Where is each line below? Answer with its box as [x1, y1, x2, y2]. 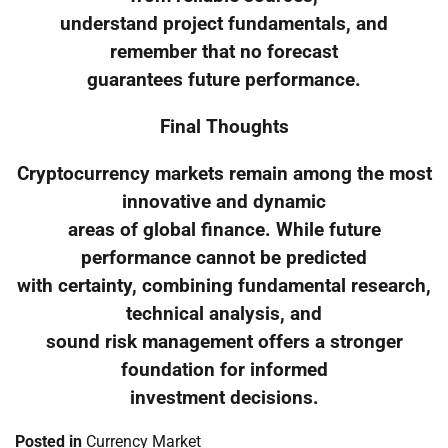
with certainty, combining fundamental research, [17, 274, 431, 297]
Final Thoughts [159, 115, 289, 138]
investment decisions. [129, 386, 319, 409]
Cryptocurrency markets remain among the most [16, 162, 432, 185]
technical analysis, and [126, 302, 322, 325]
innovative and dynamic [122, 190, 326, 213]
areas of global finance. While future [67, 218, 381, 241]
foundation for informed [120, 358, 328, 381]
